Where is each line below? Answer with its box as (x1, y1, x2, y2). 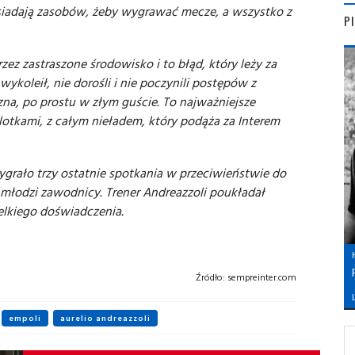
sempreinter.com (225, 270, 296, 284)
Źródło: (196, 270, 225, 284)
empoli (9, 312, 41, 324)
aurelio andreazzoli (60, 312, 151, 324)
